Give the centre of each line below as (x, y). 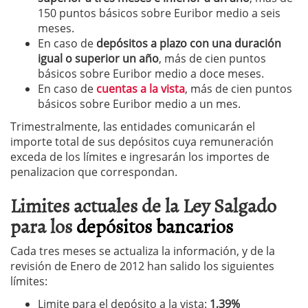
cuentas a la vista (141, 89)
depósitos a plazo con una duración (189, 43)
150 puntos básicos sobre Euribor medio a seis (159, 13)
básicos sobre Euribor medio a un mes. (139, 104)
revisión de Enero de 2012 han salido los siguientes (142, 266)
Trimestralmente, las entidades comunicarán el (133, 126)
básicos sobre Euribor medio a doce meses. (151, 74)
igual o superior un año (98, 58)
